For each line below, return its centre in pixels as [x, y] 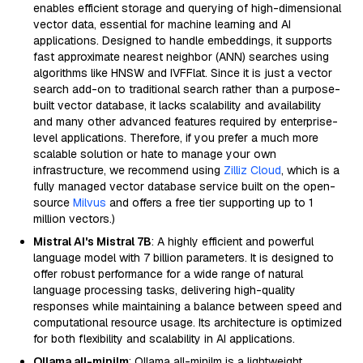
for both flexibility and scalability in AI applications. [164, 339]
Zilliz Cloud [252, 170]
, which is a [310, 170]
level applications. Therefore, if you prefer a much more [176, 138]
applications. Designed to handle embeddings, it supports [183, 41]
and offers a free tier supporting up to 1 [210, 203]
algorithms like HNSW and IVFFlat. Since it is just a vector [183, 73]
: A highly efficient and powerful [233, 241]
